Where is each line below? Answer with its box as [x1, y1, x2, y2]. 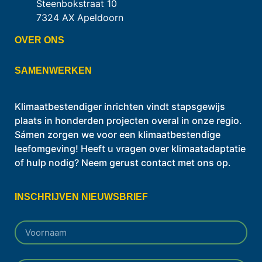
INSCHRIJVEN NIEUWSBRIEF [15, 191, 148, 202]
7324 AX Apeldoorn [36, 12, 123, 24]
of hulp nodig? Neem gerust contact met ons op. [15, 156, 231, 168]
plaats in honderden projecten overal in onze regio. [15, 114, 242, 126]
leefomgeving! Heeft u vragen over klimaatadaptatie [15, 142, 246, 154]
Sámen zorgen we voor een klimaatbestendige [15, 128, 220, 140]
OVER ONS [15, 35, 64, 45]
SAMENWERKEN [15, 65, 92, 75]
